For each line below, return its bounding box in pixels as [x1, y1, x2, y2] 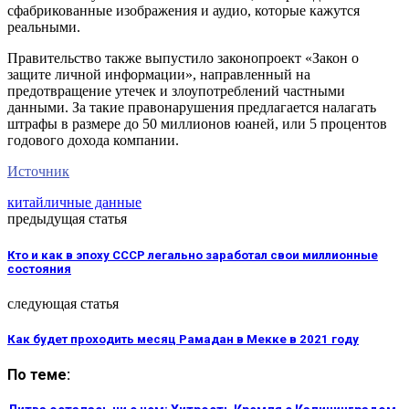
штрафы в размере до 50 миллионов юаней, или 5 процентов [7, 116, 387, 132]
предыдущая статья [7, 211, 127, 227]
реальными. [7, 19, 80, 36]
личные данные [44, 194, 142, 211]
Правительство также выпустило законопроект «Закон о [7, 50, 359, 67]
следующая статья [7, 295, 119, 311]
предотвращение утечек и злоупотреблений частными [7, 83, 345, 100]
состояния [7, 261, 71, 276]
